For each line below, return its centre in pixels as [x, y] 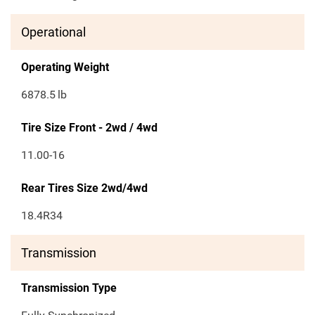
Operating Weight [65, 67]
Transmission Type [69, 288]
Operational [53, 32]
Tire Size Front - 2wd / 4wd [89, 128]
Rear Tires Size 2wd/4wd [84, 188]
